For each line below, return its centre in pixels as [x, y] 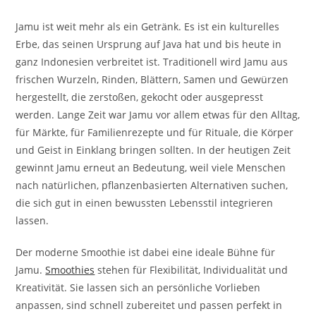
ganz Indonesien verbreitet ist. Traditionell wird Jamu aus [152, 61]
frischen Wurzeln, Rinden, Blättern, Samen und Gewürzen [152, 79]
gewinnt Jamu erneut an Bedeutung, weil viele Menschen [151, 167]
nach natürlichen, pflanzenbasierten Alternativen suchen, [152, 185]
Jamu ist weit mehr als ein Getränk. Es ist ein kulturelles [148, 26]
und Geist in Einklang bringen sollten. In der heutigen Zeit [153, 150]
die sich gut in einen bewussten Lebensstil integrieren [145, 202]
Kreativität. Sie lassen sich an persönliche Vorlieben [138, 287]
